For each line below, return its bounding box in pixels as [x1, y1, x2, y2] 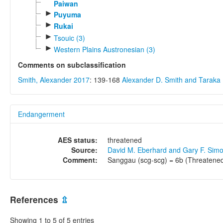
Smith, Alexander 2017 [18, 75, 90, 85]
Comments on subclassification [18, 60, 126, 70]
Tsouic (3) [53, 32, 85, 43]
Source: [71, 145, 98, 155]
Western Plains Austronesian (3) [53, 44, 155, 55]
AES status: [58, 135, 98, 145]
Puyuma [53, 9, 81, 20]
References [10, 193, 61, 206]
